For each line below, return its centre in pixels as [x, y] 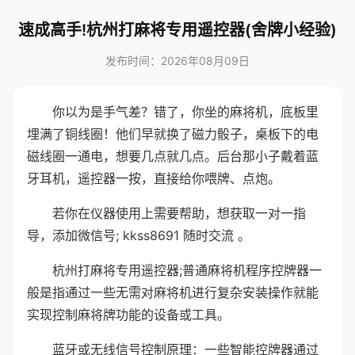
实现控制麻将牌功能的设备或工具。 [128, 315]
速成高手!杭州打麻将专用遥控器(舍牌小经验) [177, 30]
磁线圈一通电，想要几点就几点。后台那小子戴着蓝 [173, 156]
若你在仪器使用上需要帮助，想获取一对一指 [179, 213]
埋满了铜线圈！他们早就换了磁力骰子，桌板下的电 [173, 134]
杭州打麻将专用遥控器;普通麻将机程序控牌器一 [187, 270]
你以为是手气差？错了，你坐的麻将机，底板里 [185, 112]
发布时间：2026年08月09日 [177, 61]
